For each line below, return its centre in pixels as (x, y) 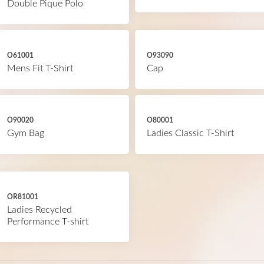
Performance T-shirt (47, 222)
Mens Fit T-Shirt (40, 68)
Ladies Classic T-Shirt (190, 133)
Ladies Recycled (39, 210)
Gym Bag (25, 133)
